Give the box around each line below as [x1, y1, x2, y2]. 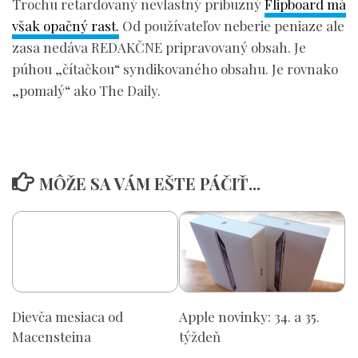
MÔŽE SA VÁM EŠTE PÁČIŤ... [38, 173, 261, 195]
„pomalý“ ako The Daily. [12, 82, 161, 100]
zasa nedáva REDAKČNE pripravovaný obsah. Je [12, 38, 306, 57]
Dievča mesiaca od [12, 307, 123, 325]
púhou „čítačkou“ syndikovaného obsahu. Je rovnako [12, 60, 338, 78]
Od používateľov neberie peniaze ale [119, 17, 344, 35]
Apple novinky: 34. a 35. [179, 307, 320, 325]
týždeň [179, 327, 221, 345]
